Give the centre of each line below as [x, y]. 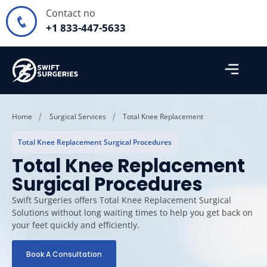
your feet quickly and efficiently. [76, 225]
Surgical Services [77, 116]
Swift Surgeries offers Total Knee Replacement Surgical [122, 200]
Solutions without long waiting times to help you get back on [132, 213]
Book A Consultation [64, 254]
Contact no [71, 13]
